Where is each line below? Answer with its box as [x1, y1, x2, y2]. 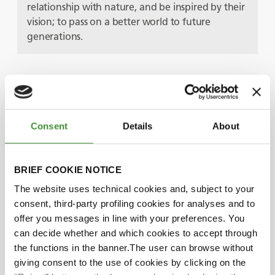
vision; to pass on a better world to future [27, 15, 211, 28]
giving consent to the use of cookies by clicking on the [14, 257, 246, 268]
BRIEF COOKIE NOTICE [14, 164, 122, 175]
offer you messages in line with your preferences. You [14, 212, 245, 223]
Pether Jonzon [54, 127, 118, 139]
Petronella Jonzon [54, 164, 135, 176]
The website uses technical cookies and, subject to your [14, 183, 255, 194]
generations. [27, 30, 83, 42]
